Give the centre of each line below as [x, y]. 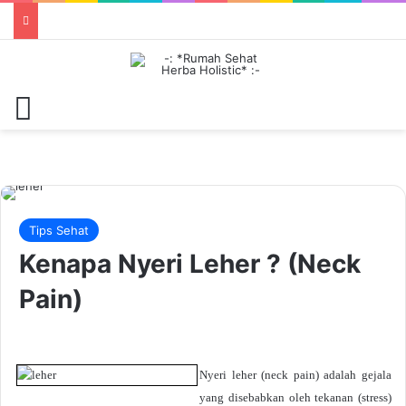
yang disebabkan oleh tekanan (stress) [295, 397]
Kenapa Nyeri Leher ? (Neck [190, 264]
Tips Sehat [59, 230]
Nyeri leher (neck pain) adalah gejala [295, 375]
